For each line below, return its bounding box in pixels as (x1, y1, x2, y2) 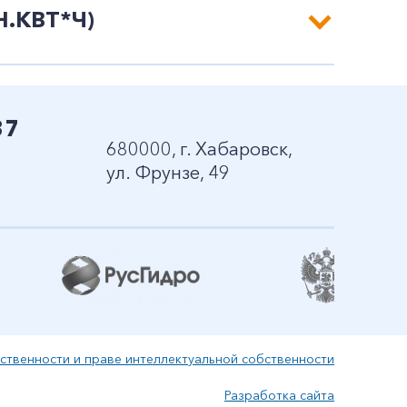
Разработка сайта (224, 387, 334, 403)
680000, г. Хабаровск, (106, 138, 292, 160)
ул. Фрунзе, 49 (106, 162, 230, 184)
